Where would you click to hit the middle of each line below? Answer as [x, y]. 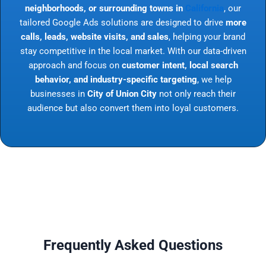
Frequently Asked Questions [133, 246]
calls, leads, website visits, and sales [95, 37]
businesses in [59, 94]
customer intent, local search [180, 65]
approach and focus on [75, 65]
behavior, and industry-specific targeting [116, 79]
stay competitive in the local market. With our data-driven [133, 51]
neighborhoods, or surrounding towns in [105, 8]
